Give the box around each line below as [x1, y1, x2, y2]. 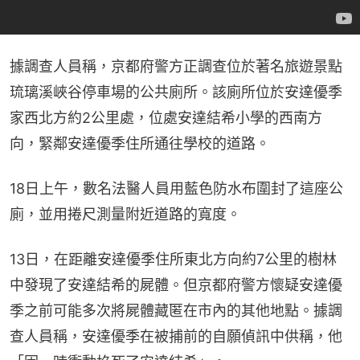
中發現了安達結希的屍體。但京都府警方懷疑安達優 [10, 276, 342, 293]
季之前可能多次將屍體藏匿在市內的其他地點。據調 [10, 301, 342, 319]
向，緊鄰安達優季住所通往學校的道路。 [10, 134, 270, 152]
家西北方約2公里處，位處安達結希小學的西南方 [10, 108, 322, 126]
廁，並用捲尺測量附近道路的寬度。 [10, 205, 241, 223]
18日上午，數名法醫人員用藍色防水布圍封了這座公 [10, 179, 343, 197]
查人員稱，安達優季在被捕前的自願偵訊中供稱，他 [10, 327, 342, 345]
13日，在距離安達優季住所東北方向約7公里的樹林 [10, 250, 337, 268]
